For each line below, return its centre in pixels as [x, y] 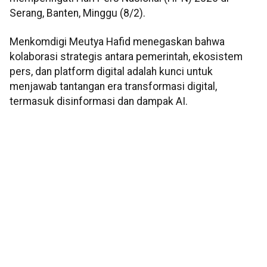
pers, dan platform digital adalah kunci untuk [111, 71]
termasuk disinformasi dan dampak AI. [99, 101]
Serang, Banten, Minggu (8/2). [77, 13]
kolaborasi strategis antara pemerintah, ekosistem [126, 56]
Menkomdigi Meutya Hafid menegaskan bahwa [117, 41]
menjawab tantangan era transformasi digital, [113, 86]
